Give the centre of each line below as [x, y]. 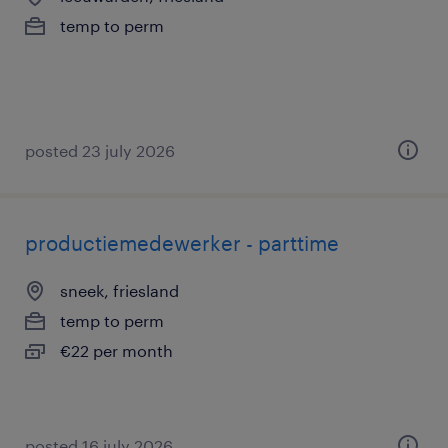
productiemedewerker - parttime [182, 243]
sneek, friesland [119, 290]
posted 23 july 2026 [100, 150]
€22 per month [116, 350]
